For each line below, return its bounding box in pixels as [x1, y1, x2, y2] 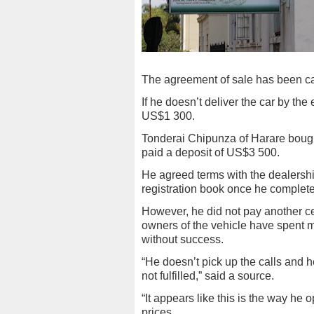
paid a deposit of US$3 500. [142, 146, 280, 158]
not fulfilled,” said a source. [142, 270, 274, 282]
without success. [142, 233, 224, 245]
